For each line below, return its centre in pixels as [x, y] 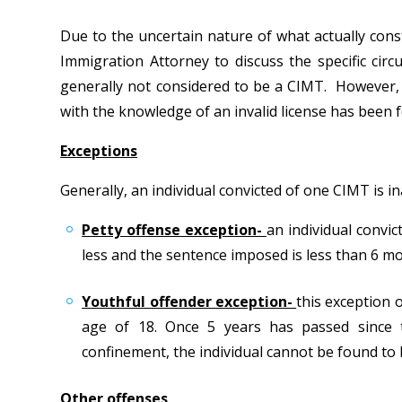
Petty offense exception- [174, 230]
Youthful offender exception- [189, 301]
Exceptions [99, 151]
